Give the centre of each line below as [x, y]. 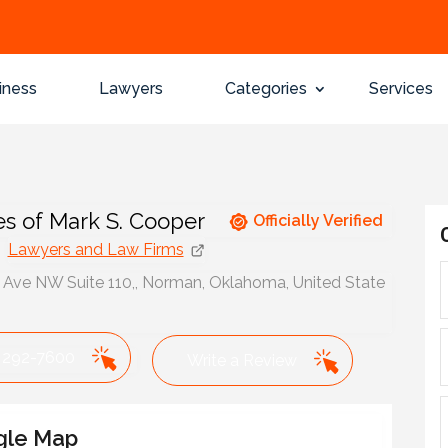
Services [400, 88]
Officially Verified [317, 220]
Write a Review [241, 360]
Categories [265, 88]
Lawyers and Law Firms [95, 249]
